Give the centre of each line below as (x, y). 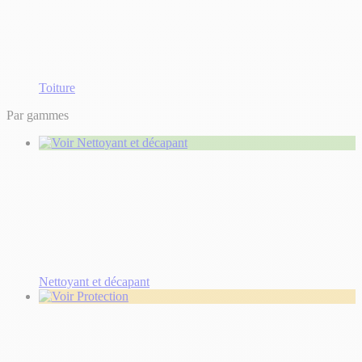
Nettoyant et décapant (94, 282)
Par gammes (38, 115)
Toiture (57, 88)
